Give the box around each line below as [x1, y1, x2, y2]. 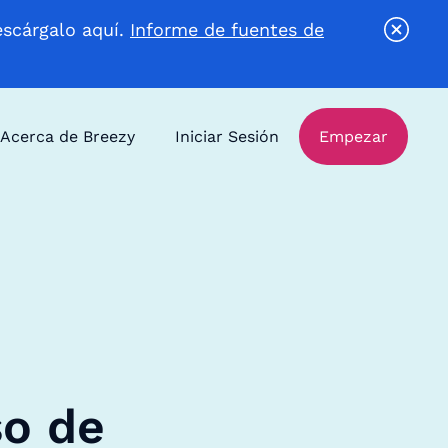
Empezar [319, 126, 388, 146]
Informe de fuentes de [130, 19, 324, 40]
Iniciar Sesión [175, 126, 279, 146]
